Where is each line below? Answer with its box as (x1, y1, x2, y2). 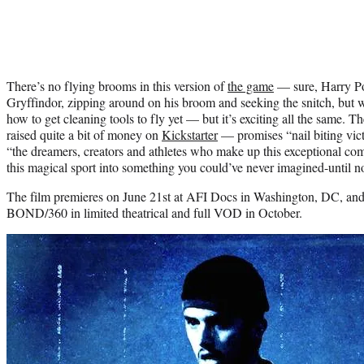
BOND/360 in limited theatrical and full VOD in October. (6, 203, 302, 221)
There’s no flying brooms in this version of (6, 76, 227, 94)
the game (227, 76, 274, 94)
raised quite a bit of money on (6, 125, 162, 143)
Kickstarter (162, 125, 218, 143)
